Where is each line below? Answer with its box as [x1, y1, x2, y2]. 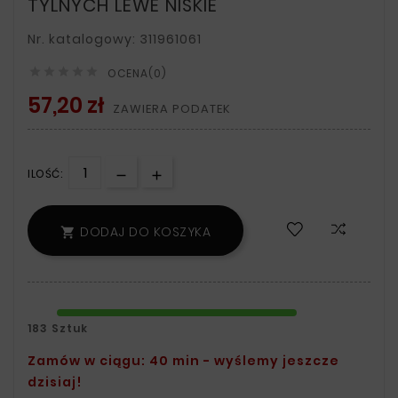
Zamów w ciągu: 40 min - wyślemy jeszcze [28, 352, 339, 370]
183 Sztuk [28, 321, 88, 337]
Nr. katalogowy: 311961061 [28, 30, 202, 49]
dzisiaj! [28, 373, 82, 392]
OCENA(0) [107, 66, 167, 82]
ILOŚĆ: [28, 166, 62, 182]
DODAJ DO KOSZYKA [80, 223, 211, 242]
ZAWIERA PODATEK [113, 100, 231, 118]
